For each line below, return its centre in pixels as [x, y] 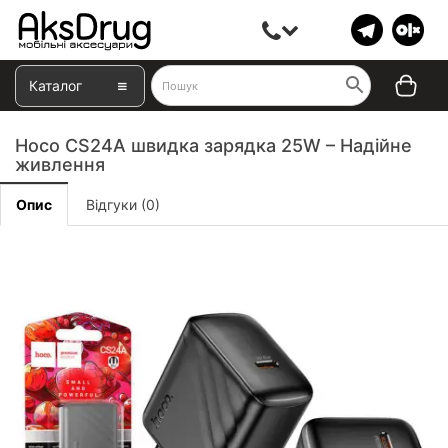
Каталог [55, 85]
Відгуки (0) [123, 204]
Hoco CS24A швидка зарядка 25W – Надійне [213, 145]
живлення [60, 164]
